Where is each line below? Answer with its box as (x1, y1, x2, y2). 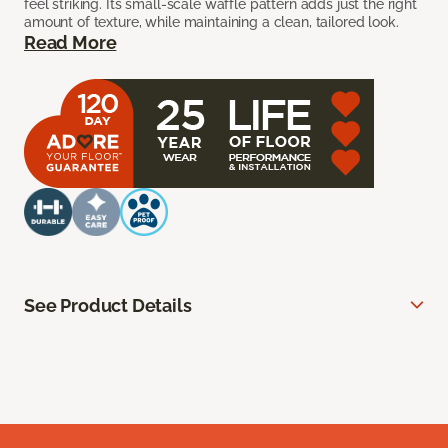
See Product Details (24, 295, 192, 317)
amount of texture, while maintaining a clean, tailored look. (24, 14, 399, 31)
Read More (24, 32, 117, 54)
